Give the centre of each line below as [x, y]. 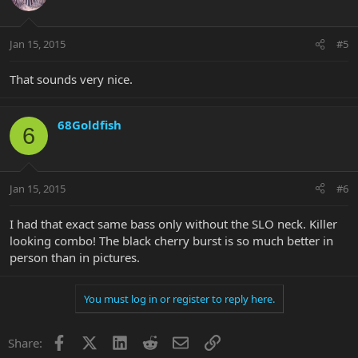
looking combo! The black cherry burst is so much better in [171, 240]
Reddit [175, 341]
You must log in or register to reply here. [179, 298]
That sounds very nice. [71, 80]
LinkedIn [151, 341]
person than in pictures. [75, 257]
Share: [25, 342]
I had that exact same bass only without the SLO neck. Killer [173, 223]
